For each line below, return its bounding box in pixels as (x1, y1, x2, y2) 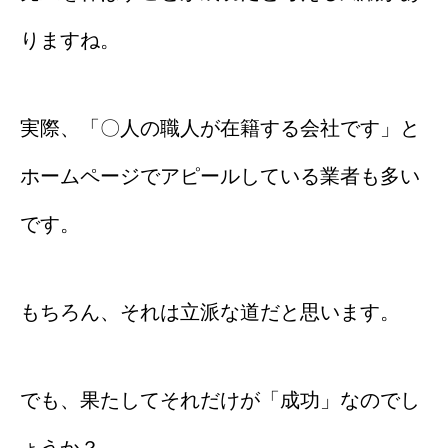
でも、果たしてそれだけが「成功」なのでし (20, 388, 420, 411)
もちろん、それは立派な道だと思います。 (20, 300, 400, 323)
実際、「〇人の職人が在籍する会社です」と (20, 116, 420, 139)
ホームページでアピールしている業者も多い (20, 164, 420, 187)
